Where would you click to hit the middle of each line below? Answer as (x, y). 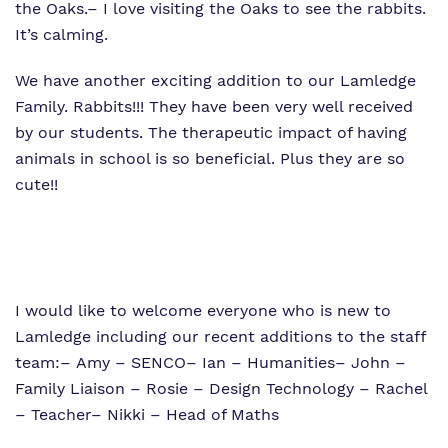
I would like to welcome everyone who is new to (203, 310)
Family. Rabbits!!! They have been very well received (214, 106)
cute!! (36, 184)
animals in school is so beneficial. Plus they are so (210, 158)
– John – (370, 362)
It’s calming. (61, 34)
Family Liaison (72, 388)
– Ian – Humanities (260, 362)
